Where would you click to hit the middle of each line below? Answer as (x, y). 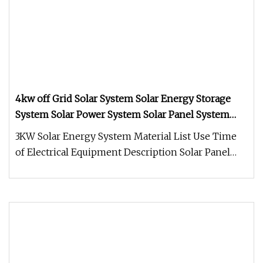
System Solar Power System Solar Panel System (122, 114)
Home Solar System (60, 130)
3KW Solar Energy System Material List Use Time (126, 136)
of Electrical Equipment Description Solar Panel (123, 152)
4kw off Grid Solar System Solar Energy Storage (123, 99)
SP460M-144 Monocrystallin (80, 168)
